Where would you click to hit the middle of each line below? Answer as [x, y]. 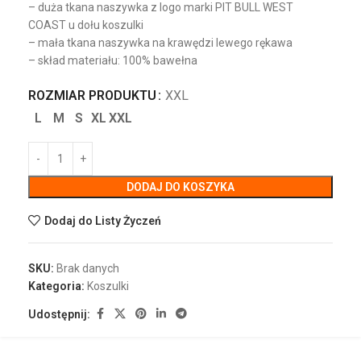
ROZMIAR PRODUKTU [92, 96]
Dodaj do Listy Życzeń [102, 220]
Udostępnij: [59, 314]
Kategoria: [56, 286]
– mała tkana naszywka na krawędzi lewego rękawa [160, 43]
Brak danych [88, 269]
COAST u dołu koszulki [86, 25]
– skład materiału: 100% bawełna [113, 61]
